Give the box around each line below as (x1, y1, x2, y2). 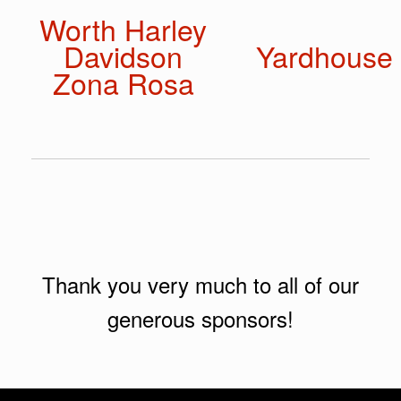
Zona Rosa (52, 61, 194, 103)
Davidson (64, 34, 183, 76)
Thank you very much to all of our (42, 268, 359, 300)
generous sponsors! (107, 302, 294, 334)
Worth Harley (39, 7, 207, 49)
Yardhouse (256, 34, 393, 76)
